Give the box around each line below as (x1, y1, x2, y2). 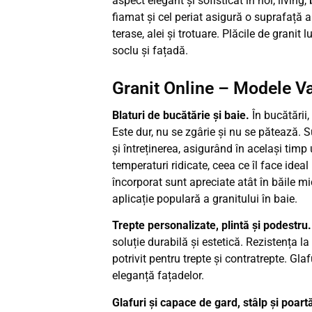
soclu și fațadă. (111, 43, 188, 57)
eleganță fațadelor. (111, 269, 207, 283)
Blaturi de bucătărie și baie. (111, 108, 252, 122)
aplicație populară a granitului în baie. (111, 192, 300, 205)
